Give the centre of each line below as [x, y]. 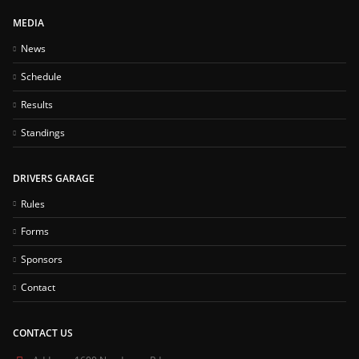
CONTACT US [43, 333]
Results [37, 104]
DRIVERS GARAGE [54, 177]
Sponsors [42, 259]
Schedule [41, 76]
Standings [43, 132]
